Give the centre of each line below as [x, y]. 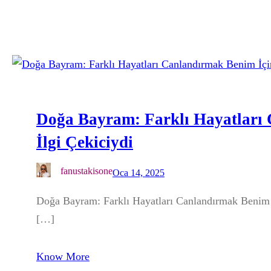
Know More [63, 257]
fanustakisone [87, 171]
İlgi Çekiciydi [85, 142]
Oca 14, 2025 [139, 172]
